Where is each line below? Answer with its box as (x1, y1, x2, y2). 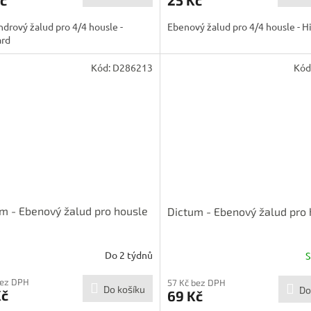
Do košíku (103, 283, 145, 296)
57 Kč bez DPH (167, 277, 226, 289)
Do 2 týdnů (104, 248, 153, 261)
